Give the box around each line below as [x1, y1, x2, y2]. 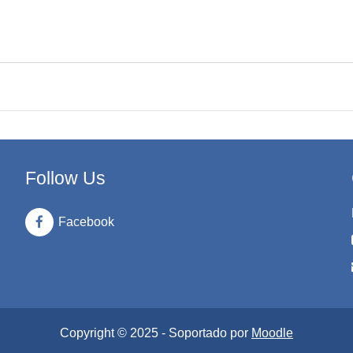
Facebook [58, 215, 115, 229]
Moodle [251, 326, 293, 340]
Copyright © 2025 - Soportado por [60, 326, 251, 340]
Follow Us [25, 168, 106, 188]
